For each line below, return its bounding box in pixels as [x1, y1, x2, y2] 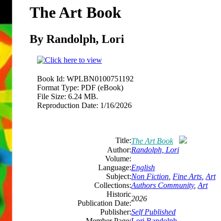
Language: [98, 163, 131, 172]
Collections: [94, 181, 131, 189]
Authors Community [131, 181, 194, 189]
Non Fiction [131, 172, 169, 181]
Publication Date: [77, 198, 131, 207]
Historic [106, 189, 131, 198]
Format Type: [37, 83, 79, 92]
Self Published [131, 207, 176, 216]
